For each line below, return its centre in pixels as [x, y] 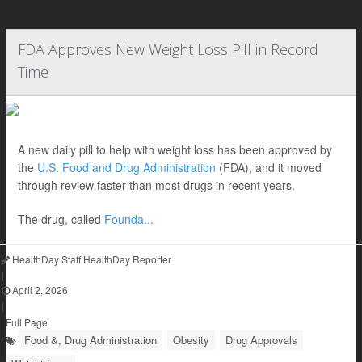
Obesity [191, 340]
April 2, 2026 [39, 290]
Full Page [27, 322]
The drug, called [61, 219]
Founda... [129, 219]
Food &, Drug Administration [90, 340]
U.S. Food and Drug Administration [126, 167]
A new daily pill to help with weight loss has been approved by [175, 149]
